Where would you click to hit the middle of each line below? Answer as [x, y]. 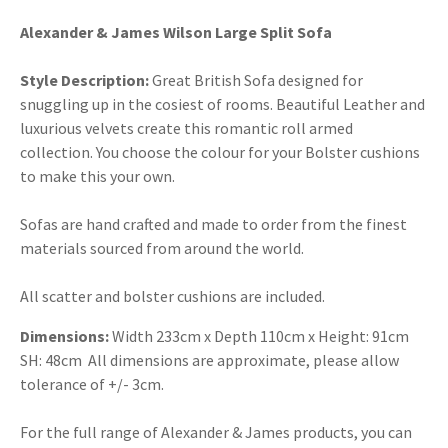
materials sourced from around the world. [162, 247]
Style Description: [86, 79]
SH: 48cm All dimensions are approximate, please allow [209, 359]
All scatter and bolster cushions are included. [172, 295]
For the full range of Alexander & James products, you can [216, 431]
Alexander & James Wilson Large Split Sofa [176, 31]
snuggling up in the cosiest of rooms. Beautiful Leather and [222, 103]
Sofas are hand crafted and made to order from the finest [213, 223]
